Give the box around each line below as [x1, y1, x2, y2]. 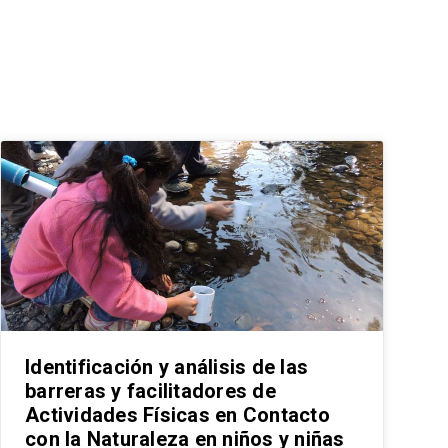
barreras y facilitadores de [25, 378, 276, 403]
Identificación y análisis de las [25, 354, 308, 379]
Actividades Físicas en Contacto [25, 402, 330, 427]
